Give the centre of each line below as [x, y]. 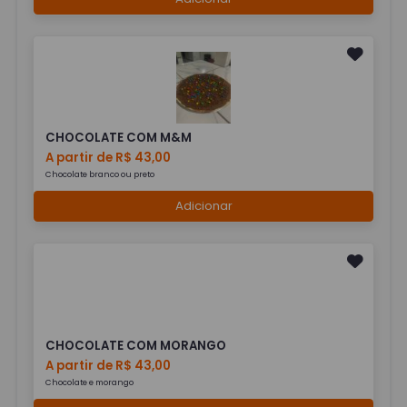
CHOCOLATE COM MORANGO [136, 346]
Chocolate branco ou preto [100, 175]
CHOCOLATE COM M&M [119, 138]
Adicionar [203, 206]
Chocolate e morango [90, 383]
